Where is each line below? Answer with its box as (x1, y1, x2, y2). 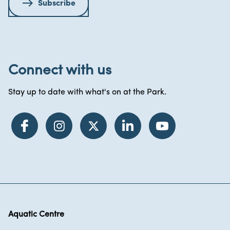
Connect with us (8, 64, 111, 78)
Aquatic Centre (8, 210, 64, 219)
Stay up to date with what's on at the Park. (8, 88, 166, 97)
